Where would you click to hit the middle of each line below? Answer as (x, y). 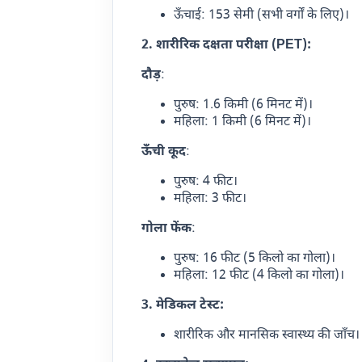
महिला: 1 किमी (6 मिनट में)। (243, 122)
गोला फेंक (167, 229)
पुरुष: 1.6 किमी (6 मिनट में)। (244, 105)
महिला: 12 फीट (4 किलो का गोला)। (259, 276)
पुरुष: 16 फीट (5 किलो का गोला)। (255, 259)
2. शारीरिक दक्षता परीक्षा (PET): (227, 45)
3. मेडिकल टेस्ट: (183, 305)
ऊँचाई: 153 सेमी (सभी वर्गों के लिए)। (262, 15)
